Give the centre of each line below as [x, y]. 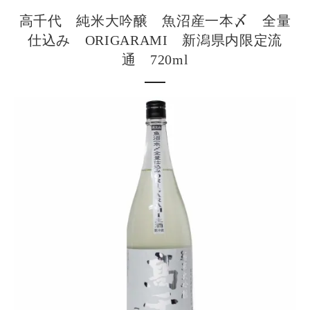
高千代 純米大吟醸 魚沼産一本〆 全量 [155, 20]
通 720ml [155, 59]
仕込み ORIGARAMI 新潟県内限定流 [155, 40]
